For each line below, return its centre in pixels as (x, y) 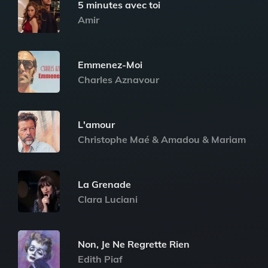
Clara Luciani (108, 199)
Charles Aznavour (118, 79)
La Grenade (104, 184)
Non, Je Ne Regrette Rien (134, 244)
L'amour (96, 124)
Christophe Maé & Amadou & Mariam (162, 139)
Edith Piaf (100, 259)
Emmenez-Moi (110, 64)
